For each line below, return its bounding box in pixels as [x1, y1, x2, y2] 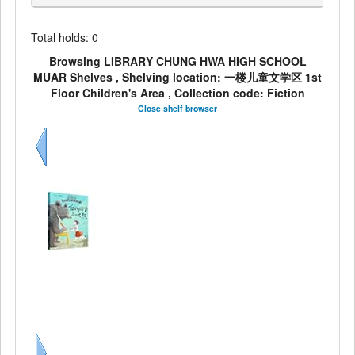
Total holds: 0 [31, 29, 99, 46]
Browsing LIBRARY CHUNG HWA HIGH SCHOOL [48, 53, 307, 70]
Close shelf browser [138, 102, 217, 115]
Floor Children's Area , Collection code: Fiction [50, 85, 305, 101]
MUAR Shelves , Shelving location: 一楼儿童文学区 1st [33, 69, 322, 86]
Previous [35, 165, 78, 180]
